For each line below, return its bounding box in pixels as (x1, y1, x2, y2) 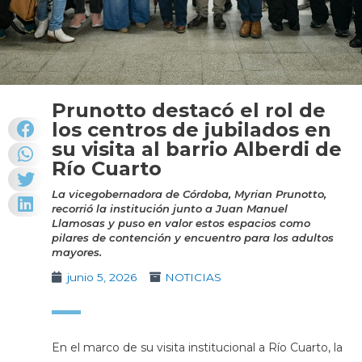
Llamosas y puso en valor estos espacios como (51, 217, 310, 230)
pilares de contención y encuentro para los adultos (51, 231, 334, 245)
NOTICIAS (164, 271, 221, 284)
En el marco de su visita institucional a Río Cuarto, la (51, 340, 343, 356)
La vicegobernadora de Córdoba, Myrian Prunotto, (51, 187, 326, 201)
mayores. (51, 246, 102, 259)
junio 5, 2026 (66, 271, 137, 284)
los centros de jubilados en (51, 118, 331, 142)
